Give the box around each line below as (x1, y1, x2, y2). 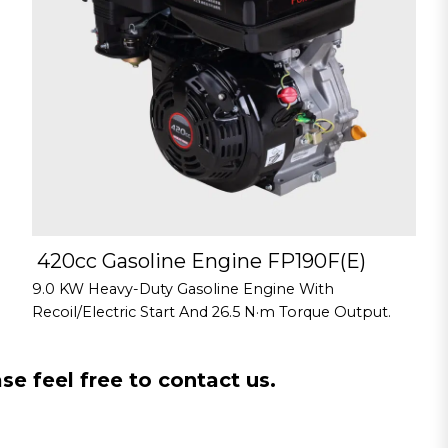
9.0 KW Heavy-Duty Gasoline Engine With (32, 280, 334, 299)
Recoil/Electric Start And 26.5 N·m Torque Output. (32, 303, 391, 322)
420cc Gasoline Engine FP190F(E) (37, 249, 366, 274)
